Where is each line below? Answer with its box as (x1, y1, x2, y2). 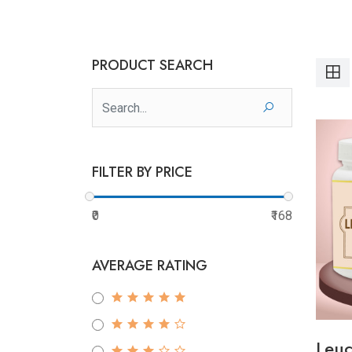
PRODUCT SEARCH (92, 55, 213, 75)
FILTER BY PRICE (92, 162, 192, 182)
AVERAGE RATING (92, 255, 207, 276)
